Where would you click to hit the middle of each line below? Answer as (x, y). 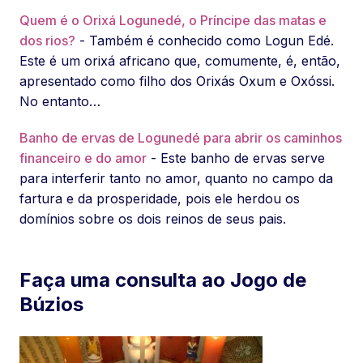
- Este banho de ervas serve (236, 158)
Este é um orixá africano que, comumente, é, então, (180, 61)
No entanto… (60, 101)
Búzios (51, 304)
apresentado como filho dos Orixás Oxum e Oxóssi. (177, 81)
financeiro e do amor (83, 158)
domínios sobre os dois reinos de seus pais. (153, 219)
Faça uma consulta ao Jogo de (163, 280)
